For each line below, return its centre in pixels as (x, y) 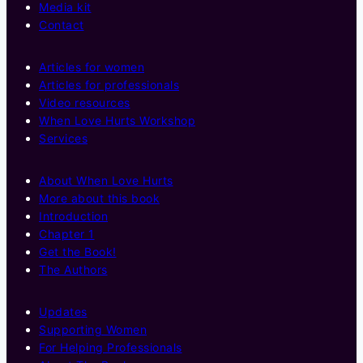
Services (63, 138)
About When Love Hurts (106, 180)
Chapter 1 (67, 233)
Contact (62, 24)
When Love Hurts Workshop (117, 120)
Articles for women (92, 66)
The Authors (73, 269)
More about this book (99, 198)
